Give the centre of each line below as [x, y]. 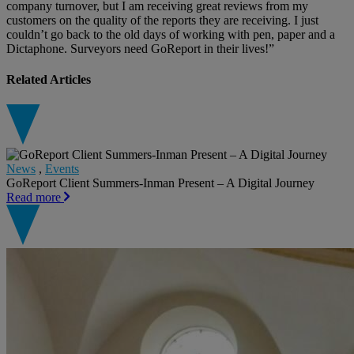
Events [62, 168]
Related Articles [49, 80]
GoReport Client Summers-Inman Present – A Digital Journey [160, 183]
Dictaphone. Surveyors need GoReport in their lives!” [140, 49]
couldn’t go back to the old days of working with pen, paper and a [171, 35]
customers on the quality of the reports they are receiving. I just [162, 21]
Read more [35, 197]
